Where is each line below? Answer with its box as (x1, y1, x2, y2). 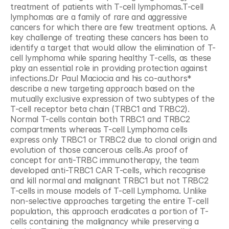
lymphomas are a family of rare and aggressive (10, 12, 187, 22)
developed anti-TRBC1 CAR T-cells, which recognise (10, 165, 205, 175)
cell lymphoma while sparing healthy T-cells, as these (10, 53, 212, 63)
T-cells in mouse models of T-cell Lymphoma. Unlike (10, 186, 207, 196)
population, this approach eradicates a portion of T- (10, 206, 209, 216)
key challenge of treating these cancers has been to (10, 32, 209, 42)
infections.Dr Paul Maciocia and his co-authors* (10, 73, 192, 83)
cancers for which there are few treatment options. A (10, 22, 216, 32)
